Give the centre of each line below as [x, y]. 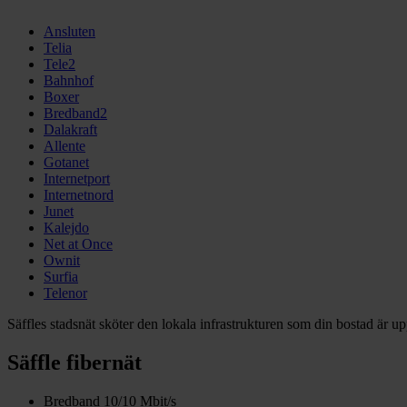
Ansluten [69, 32]
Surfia [61, 277]
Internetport [77, 179]
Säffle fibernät [74, 363]
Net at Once [78, 244]
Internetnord [79, 195]
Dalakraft [70, 130]
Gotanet [66, 163]
